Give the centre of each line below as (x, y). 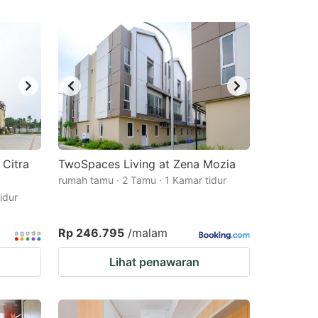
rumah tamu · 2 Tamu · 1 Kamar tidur (142, 180)
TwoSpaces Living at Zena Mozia (147, 164)
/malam (148, 233)
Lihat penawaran (154, 262)
